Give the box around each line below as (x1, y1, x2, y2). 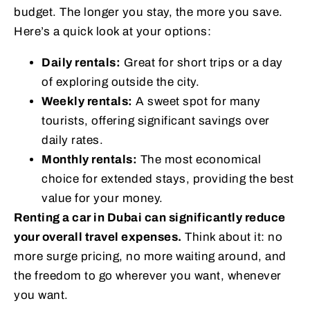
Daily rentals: (42, 56, 120, 70)
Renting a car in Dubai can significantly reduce (14, 211, 286, 225)
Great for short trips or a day (120, 56, 283, 70)
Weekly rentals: (42, 95, 133, 109)
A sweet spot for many (132, 95, 261, 109)
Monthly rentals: (42, 153, 137, 167)
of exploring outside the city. (42, 75, 199, 89)
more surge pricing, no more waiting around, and (14, 250, 286, 264)
